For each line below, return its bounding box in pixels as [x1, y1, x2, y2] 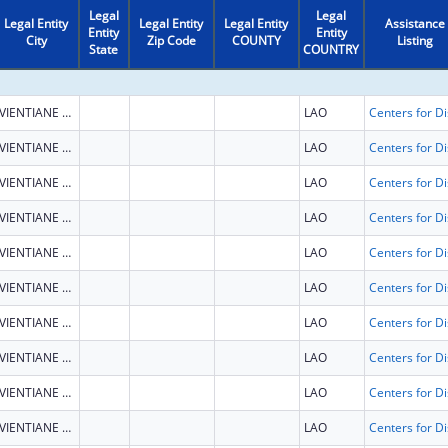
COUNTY [231, 31, 281, 49]
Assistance [384, 14, 445, 32]
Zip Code [146, 31, 196, 49]
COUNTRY [303, 40, 360, 58]
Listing [396, 31, 433, 49]
